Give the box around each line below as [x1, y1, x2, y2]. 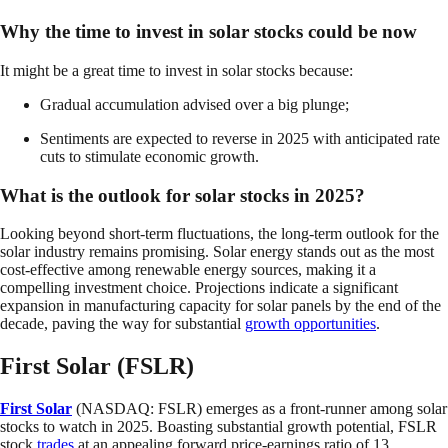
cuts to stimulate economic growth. [40, 147, 259, 165]
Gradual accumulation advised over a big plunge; [40, 95, 349, 113]
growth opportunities [245, 315, 376, 333]
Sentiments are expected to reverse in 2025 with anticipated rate [40, 129, 440, 147]
